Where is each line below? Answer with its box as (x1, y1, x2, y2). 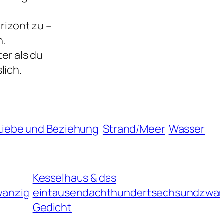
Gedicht (32, 199, 72, 215)
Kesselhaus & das (32, 170, 117, 185)
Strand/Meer (102, 121, 165, 136)
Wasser (168, 121, 205, 136)
